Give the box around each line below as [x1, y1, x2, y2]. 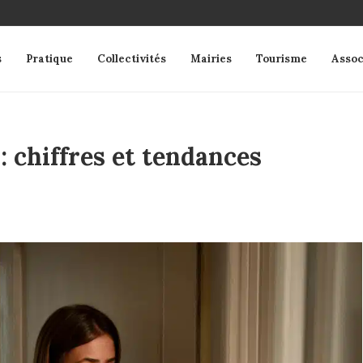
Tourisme [256, 52, 307, 66]
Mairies [190, 52, 232, 66]
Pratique [26, 52, 73, 66]
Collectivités [97, 52, 166, 66]
